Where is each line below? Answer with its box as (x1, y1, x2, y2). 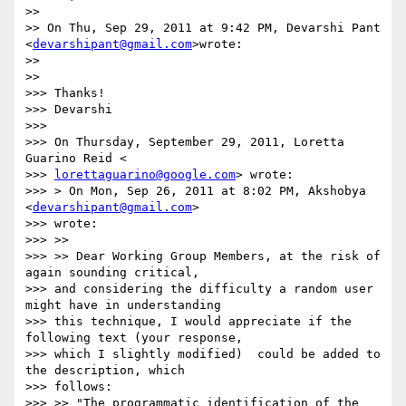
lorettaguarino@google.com (54, 168, 236, 182)
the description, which (25, 363, 185, 378)
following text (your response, (25, 331, 243, 345)
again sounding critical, (25, 266, 199, 280)
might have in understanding (25, 298, 221, 313)
